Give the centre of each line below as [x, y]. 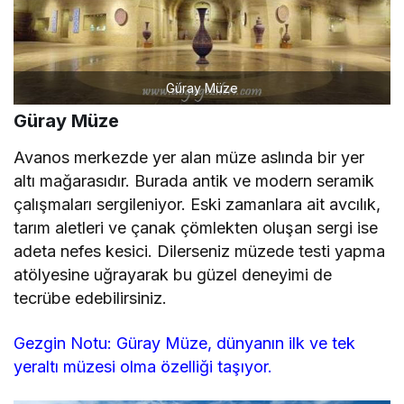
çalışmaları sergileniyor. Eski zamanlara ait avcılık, [197, 207]
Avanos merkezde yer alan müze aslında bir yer [189, 161]
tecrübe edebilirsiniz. [91, 301]
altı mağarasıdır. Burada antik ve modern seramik [194, 184]
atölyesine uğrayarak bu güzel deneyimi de [173, 278]
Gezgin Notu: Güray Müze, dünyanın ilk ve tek [185, 346]
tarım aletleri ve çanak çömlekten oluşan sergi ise [196, 231]
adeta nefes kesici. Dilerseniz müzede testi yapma [200, 254]
